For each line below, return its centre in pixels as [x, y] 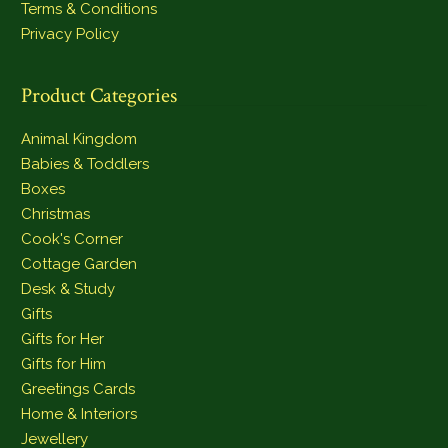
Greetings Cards [78, 389]
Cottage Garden [79, 264]
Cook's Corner [72, 239]
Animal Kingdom [79, 139]
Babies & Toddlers [85, 164]
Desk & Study [68, 289]
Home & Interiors [79, 414]
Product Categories [99, 96]
